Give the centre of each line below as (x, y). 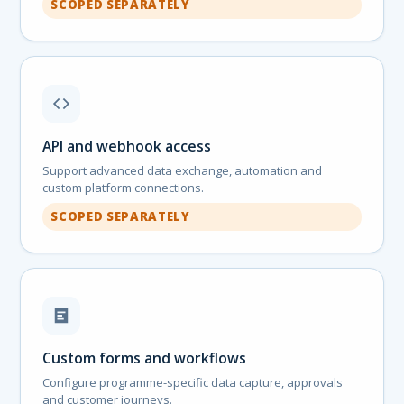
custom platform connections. (124, 187)
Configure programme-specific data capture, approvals (193, 382)
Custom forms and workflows (145, 358)
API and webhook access (127, 146)
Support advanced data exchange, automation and (183, 170)
